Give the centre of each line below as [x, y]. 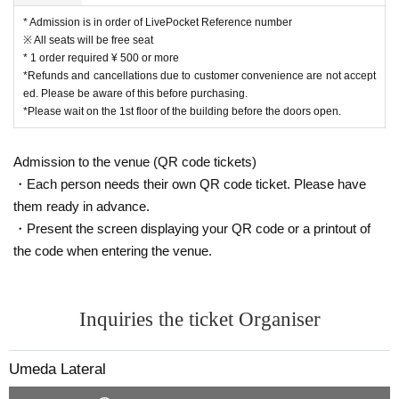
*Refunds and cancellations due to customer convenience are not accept [199, 75]
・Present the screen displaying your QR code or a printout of [192, 228]
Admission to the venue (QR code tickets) [135, 161]
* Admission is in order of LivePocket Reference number [158, 22]
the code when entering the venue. [113, 250]
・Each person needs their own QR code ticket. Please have [190, 183]
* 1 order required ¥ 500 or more [101, 57]
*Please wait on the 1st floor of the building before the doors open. [182, 111]
